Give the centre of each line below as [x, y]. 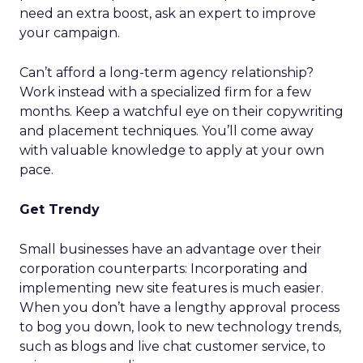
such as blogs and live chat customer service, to [173, 346]
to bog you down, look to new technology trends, [180, 327]
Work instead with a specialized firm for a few [165, 92]
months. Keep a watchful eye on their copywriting [181, 111]
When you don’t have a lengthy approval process [179, 307]
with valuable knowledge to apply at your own [172, 150]
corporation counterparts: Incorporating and [164, 269]
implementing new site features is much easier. [171, 288]
